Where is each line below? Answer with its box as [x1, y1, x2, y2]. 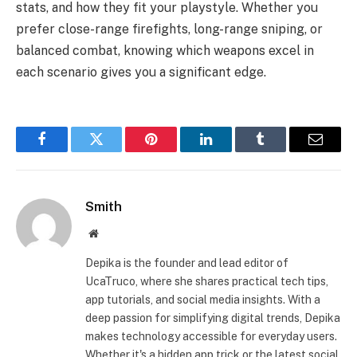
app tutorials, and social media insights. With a [85, 293, 320, 307]
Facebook [40, 143, 96, 159]
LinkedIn [204, 143, 257, 159]
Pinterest [150, 143, 201, 159]
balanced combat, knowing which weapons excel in [16, 43, 314, 59]
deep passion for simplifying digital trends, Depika [85, 312, 340, 325]
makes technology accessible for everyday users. [85, 330, 337, 343]
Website [97, 227, 133, 239]
